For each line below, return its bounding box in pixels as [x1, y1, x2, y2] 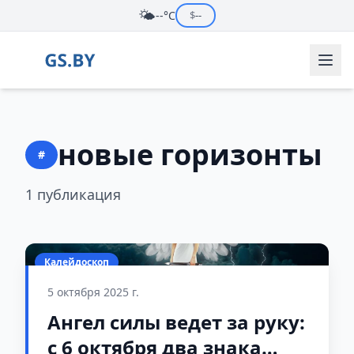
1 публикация [25, 185, 121, 204]
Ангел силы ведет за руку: [47, 309, 305, 335]
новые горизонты [58, 135, 322, 174]
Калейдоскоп [44, 255, 109, 269]
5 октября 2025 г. [47, 284, 139, 299]
